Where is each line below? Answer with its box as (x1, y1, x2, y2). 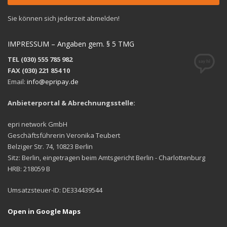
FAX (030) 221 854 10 (8, 66, 70, 75)
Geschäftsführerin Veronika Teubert (8, 131, 120, 140)
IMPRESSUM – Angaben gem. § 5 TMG (8, 39, 134, 49)
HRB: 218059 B (8, 164, 50, 173)
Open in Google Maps (8, 207, 81, 216)
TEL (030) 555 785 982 (8, 55, 72, 64)
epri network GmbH (8, 120, 67, 129)
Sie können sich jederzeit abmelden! (8, 14, 120, 23)
